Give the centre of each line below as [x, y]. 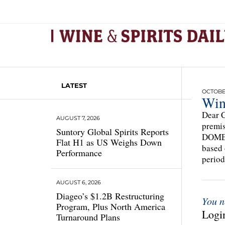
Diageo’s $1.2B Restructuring [110, 196]
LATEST [74, 85]
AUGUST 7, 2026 [78, 118]
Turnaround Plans [90, 217]
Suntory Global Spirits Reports [113, 132]
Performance [79, 153]
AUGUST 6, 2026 [79, 182]
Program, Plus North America [111, 206]
